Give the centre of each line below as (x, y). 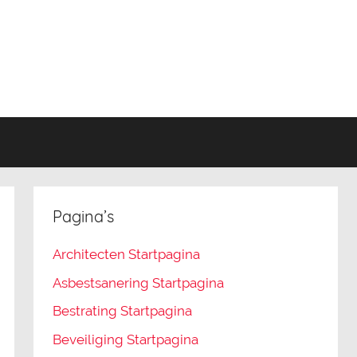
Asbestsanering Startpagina (139, 282)
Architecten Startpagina (127, 254)
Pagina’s (84, 216)
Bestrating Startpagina (123, 311)
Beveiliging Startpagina (126, 340)
